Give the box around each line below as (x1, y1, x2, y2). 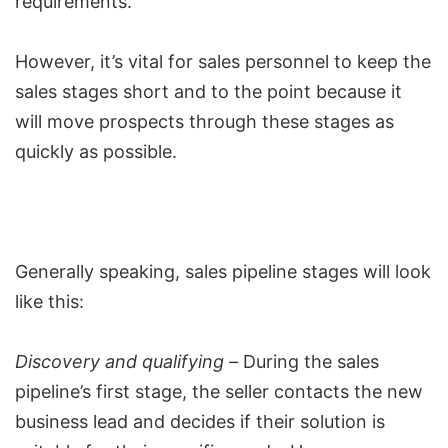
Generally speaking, (15, 261, 185, 283)
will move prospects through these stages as (15, 111, 394, 133)
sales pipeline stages (185, 261, 358, 283)
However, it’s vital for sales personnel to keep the (15, 51, 431, 73)
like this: (15, 291, 84, 313)
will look (358, 261, 431, 283)
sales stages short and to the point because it (15, 81, 402, 103)
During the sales (238, 351, 379, 373)
